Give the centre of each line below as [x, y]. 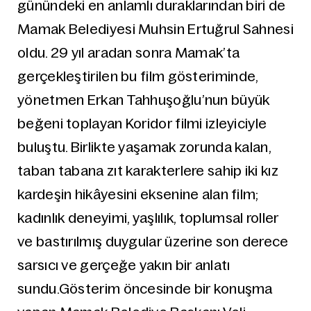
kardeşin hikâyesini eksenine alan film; [138, 194]
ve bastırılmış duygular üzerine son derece [153, 242]
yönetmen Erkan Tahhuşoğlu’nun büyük [144, 100]
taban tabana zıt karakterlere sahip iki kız [148, 171]
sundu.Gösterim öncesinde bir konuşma [145, 289]
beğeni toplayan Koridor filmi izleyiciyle [142, 124]
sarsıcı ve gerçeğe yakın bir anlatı [124, 265]
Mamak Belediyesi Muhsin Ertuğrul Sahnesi [155, 29]
